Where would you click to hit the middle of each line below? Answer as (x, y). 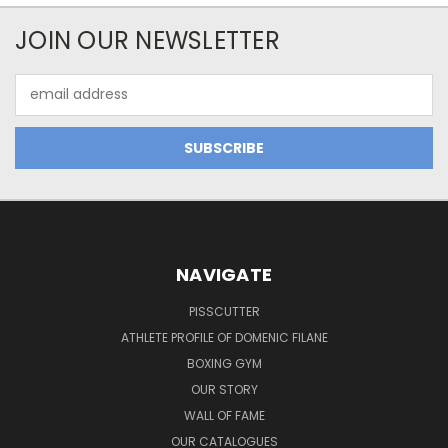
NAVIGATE (224, 274)
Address (42, 104)
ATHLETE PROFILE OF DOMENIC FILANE (224, 337)
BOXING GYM (224, 363)
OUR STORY (224, 389)
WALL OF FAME (224, 415)
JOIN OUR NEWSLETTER (147, 40)
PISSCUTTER (224, 311)
